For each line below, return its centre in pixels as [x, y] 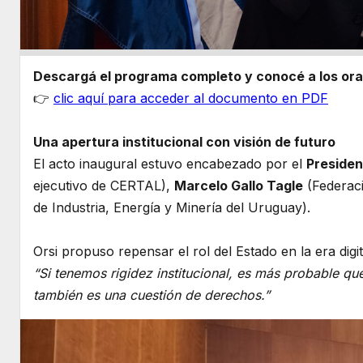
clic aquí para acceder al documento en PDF [191, 98]
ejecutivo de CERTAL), [104, 186]
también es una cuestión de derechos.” [152, 295]
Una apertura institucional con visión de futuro [184, 142]
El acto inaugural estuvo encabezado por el [170, 164]
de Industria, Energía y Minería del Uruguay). [172, 208]
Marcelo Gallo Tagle [239, 186]
